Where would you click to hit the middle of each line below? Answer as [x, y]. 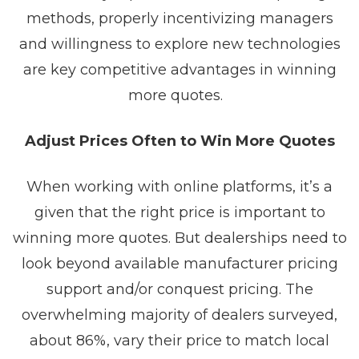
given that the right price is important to [179, 212]
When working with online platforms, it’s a [179, 187]
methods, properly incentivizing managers [179, 18]
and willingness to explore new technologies [179, 44]
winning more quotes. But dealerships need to [179, 238]
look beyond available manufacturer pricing [179, 264]
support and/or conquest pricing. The [179, 289]
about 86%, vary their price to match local [179, 341]
